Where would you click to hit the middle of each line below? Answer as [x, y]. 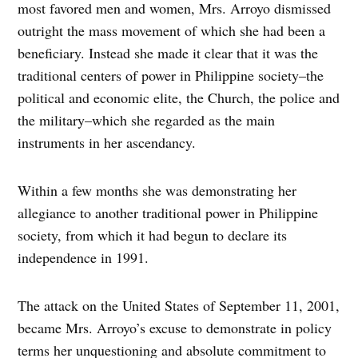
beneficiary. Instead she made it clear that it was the [168, 53]
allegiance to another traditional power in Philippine [168, 213]
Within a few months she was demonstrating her [157, 191]
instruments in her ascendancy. [107, 143]
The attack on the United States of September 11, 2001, [179, 306]
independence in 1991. [84, 258]
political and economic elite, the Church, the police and [179, 98]
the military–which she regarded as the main [147, 120]
